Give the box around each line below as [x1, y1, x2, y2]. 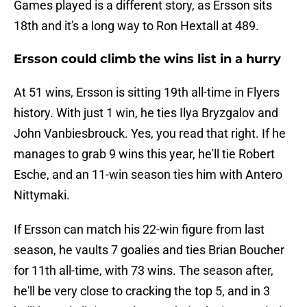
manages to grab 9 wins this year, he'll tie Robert [14, 147, 275, 162]
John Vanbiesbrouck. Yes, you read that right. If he [14, 126, 286, 141]
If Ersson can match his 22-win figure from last [14, 222, 265, 237]
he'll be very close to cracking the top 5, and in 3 [14, 284, 270, 299]
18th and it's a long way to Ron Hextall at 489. [14, 19, 259, 34]
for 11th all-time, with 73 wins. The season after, [14, 263, 273, 278]
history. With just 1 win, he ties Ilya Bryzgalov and [14, 106, 278, 121]
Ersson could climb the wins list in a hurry [14, 51, 281, 67]
